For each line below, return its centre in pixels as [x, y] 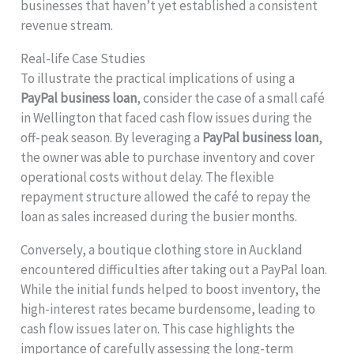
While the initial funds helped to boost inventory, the [171, 290]
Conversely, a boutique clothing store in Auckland [162, 250]
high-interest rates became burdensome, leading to [168, 309]
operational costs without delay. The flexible [148, 177]
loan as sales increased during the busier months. [159, 217]
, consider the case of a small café [231, 98]
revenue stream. [67, 26]
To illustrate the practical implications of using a [158, 79]
